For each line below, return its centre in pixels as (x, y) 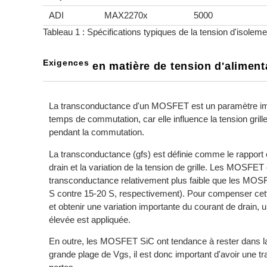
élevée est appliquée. (90, 219)
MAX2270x (126, 15)
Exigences (66, 63)
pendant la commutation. (97, 132)
